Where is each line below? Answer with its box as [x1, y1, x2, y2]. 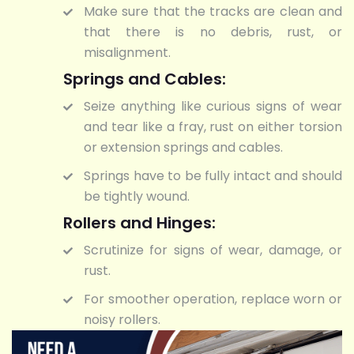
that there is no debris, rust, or [84, 22, 342, 41]
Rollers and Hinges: [63, 211, 216, 234]
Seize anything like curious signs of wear [84, 96, 342, 115]
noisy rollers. [84, 310, 160, 329]
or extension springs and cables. [84, 137, 283, 156]
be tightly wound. [84, 186, 190, 205]
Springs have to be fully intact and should [84, 166, 342, 185]
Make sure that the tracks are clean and [84, 2, 342, 21]
